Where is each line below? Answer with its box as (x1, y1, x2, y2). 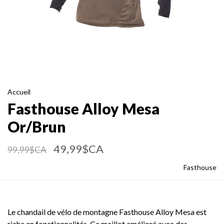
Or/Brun (7, 117, 66, 135)
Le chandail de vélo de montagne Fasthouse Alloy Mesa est (7, 207, 206, 216)
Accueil (7, 87, 30, 96)
